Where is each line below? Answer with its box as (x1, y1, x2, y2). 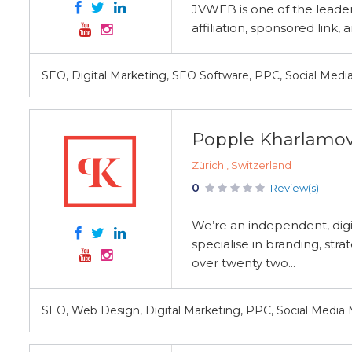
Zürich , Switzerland (192, 159, 291, 171)
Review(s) (270, 181, 319, 194)
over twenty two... (192, 255, 295, 270)
